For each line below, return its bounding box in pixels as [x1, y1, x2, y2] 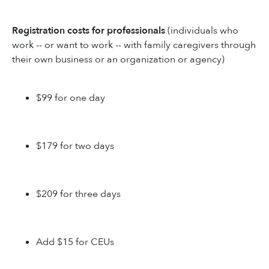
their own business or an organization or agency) [12, 53, 225, 67]
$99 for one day [36, 91, 105, 105]
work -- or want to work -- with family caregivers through [12, 38, 256, 52]
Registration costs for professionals [12, 24, 165, 38]
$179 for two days [36, 139, 114, 153]
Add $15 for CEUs [36, 235, 114, 249]
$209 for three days [36, 187, 121, 201]
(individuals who [165, 24, 238, 38]
